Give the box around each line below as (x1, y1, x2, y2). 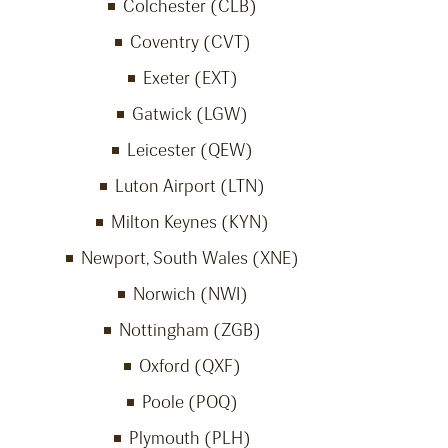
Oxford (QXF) (139, 355, 241, 378)
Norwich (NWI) (132, 283, 248, 306)
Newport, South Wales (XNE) (81, 247, 299, 270)
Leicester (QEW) (127, 139, 253, 162)
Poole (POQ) (142, 391, 238, 414)
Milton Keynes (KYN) (111, 211, 269, 234)
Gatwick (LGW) (132, 103, 248, 126)
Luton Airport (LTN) (115, 175, 265, 198)
